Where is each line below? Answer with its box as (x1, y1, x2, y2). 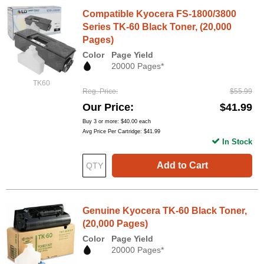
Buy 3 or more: (82, 118, 121, 125)
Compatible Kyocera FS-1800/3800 (82, 9, 236, 19)
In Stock (222, 137, 252, 147)
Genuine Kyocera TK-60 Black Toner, (82, 206, 247, 216)
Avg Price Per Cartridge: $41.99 (82, 128, 160, 135)
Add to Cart (156, 160, 208, 171)
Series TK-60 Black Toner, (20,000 (82, 22, 232, 32)
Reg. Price (82, 87, 116, 96)
